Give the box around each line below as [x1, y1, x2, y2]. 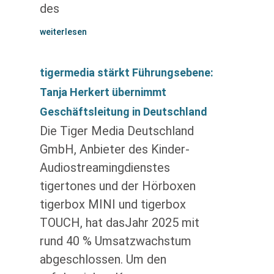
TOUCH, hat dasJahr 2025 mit [39, 215, 199, 230]
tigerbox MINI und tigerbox [39, 197, 186, 212]
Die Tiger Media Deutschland [39, 124, 194, 138]
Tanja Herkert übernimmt [39, 86, 166, 98]
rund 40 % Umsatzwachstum [39, 234, 191, 248]
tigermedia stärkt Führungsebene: [39, 66, 213, 79]
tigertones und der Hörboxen [39, 179, 196, 193]
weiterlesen [39, 27, 87, 37]
